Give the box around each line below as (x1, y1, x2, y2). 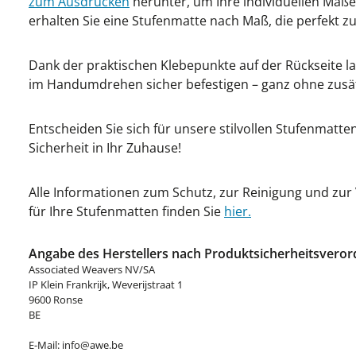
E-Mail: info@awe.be (29, 338, 123, 352)
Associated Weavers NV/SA (29, 262, 155, 277)
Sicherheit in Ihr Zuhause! (29, 139, 181, 157)
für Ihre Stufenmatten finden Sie (29, 203, 224, 220)
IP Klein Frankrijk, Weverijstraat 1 (29, 277, 183, 292)
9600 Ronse (29, 292, 83, 307)
